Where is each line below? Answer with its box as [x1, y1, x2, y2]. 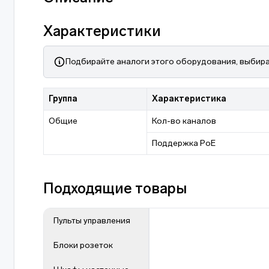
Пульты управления [53, 216, 130, 226]
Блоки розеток [53, 240, 113, 250]
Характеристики [43, 22, 161, 40]
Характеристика [151, 94, 226, 104]
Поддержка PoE [151, 138, 216, 148]
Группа [49, 94, 77, 104]
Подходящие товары [43, 180, 187, 197]
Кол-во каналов [151, 116, 216, 126]
